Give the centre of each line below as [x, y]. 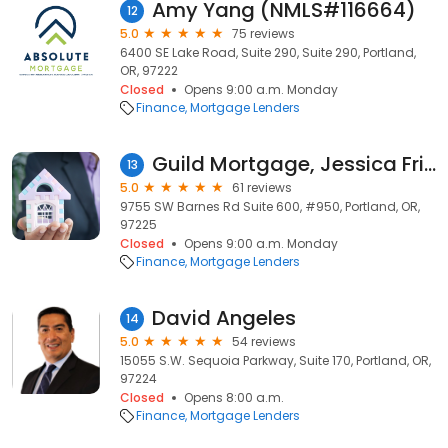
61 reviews [262, 187]
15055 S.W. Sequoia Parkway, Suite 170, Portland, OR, [275, 360]
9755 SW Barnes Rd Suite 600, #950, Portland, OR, [270, 206]
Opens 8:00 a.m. [234, 397]
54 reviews [264, 341]
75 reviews [263, 33]
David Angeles [224, 318]
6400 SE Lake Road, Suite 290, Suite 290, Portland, [268, 52]
